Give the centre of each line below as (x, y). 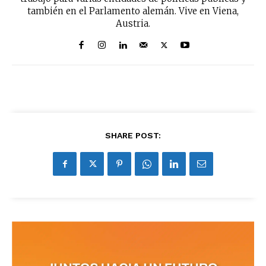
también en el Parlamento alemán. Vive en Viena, (133, 11)
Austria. (133, 24)
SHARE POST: (133, 136)
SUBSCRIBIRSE (172, 21)
